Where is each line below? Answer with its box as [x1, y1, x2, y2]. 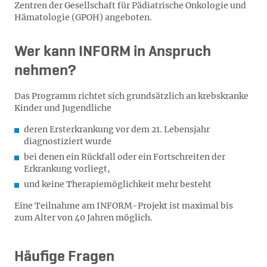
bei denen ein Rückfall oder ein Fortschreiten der [24, 151, 225, 162]
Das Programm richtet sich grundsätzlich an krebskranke [14, 91, 249, 101]
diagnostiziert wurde [24, 136, 111, 147]
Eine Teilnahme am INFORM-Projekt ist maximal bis [14, 200, 233, 211]
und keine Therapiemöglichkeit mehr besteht [24, 179, 212, 190]
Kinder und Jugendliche [14, 103, 111, 113]
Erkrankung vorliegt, [24, 163, 110, 174]
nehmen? [14, 63, 76, 79]
